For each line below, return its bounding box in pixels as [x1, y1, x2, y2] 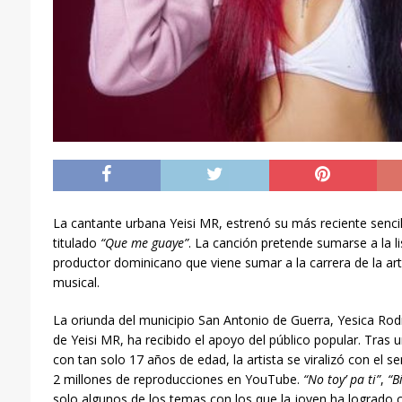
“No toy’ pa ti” [302, 370, 380, 388]
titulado [52, 233, 100, 251]
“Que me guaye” [100, 233, 188, 251]
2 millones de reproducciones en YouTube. [52, 370, 303, 388]
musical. [52, 273, 100, 291]
